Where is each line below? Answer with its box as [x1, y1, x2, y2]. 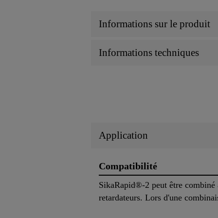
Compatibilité [99, 161, 157, 172]
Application [99, 129, 148, 142]
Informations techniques [99, 46, 199, 58]
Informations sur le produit [99, 18, 210, 30]
